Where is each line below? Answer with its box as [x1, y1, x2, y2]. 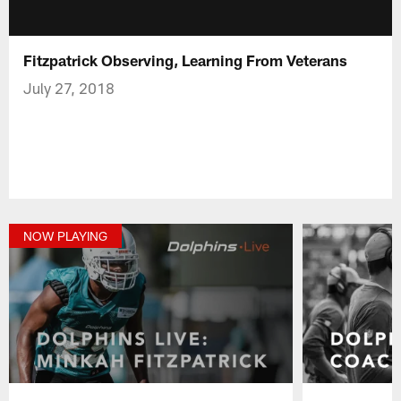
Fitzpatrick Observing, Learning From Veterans [23, 50, 348, 69]
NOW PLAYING [23, 228, 108, 244]
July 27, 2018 [23, 78, 115, 97]
